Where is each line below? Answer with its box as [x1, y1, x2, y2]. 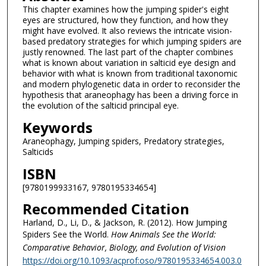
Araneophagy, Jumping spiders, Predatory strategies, [22, 135, 224, 147]
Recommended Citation [22, 199, 189, 219]
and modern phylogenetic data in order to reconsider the [22, 78, 240, 90]
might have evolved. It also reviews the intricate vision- [22, 25, 232, 37]
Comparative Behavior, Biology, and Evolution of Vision [22, 242, 226, 254]
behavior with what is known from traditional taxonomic [22, 68, 237, 80]
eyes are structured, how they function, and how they [22, 14, 228, 26]
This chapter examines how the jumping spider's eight [22, 4, 229, 15]
